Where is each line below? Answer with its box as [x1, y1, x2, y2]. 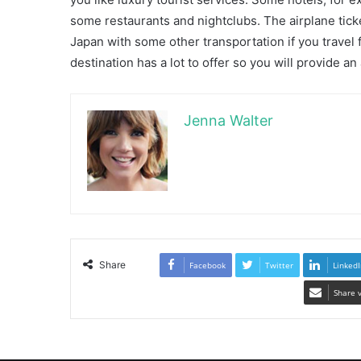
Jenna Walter [184, 112, 273, 130]
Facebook [189, 259, 226, 272]
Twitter [264, 259, 293, 272]
